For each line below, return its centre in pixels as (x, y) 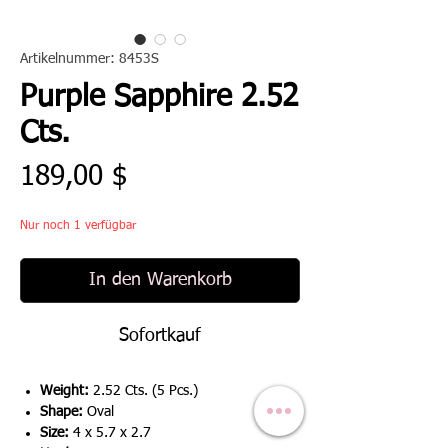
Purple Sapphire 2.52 (159, 98)
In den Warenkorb (160, 280)
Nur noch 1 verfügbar (78, 226)
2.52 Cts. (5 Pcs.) (143, 391)
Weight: (64, 391)
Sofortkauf (160, 336)
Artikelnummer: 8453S (89, 59)
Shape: (63, 412)
